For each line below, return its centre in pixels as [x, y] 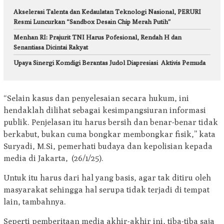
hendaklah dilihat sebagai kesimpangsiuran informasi [105, 110]
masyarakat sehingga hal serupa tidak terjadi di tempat [106, 190]
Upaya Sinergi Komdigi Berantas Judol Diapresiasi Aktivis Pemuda [109, 62]
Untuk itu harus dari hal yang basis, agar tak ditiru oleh [107, 178]
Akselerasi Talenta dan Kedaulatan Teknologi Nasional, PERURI [107, 11]
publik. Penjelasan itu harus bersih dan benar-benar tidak [111, 122]
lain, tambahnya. [35, 202]
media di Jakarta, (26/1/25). [53, 158]
